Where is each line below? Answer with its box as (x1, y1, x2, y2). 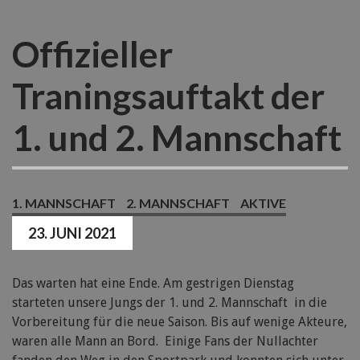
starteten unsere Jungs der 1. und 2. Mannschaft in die (12, 295, 327, 310)
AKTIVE (240, 195, 286, 211)
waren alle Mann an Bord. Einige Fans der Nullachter (12, 333, 318, 349)
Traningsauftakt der (12, 75, 325, 117)
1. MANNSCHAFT (12, 195, 116, 211)
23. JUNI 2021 (28, 224, 117, 242)
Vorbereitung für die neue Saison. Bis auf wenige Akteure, (12, 314, 347, 329)
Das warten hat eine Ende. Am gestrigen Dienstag (12, 276, 294, 291)
